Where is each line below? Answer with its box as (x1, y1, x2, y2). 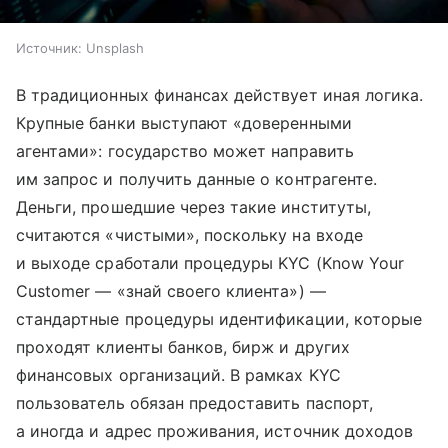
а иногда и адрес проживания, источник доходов (16, 421, 414, 442)
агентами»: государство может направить (16, 141, 354, 162)
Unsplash (86, 40, 144, 57)
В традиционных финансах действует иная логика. (16, 85, 424, 106)
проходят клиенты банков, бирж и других (16, 337, 350, 358)
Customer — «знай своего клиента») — (16, 281, 326, 302)
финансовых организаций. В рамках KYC (16, 365, 341, 386)
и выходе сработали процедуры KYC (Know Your (16, 253, 405, 274)
